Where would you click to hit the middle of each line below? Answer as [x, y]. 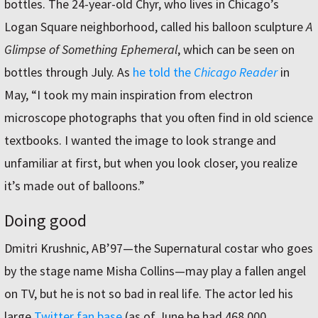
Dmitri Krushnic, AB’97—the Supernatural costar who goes [159, 248]
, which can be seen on [236, 49]
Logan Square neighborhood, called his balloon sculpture [155, 26]
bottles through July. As [68, 72]
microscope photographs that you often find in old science [159, 117]
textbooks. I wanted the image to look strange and [140, 140]
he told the [163, 72]
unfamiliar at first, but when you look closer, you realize [151, 163]
